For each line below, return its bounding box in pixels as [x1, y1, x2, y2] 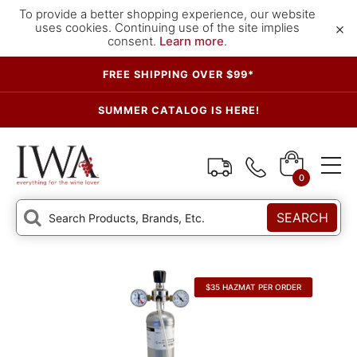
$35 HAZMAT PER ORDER [206, 282, 302, 292]
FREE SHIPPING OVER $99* [103, 69, 254, 80]
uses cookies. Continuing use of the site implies [35, 21, 300, 35]
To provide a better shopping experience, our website [19, 7, 316, 22]
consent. [108, 34, 159, 49]
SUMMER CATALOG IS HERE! [97, 104, 260, 116]
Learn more [159, 34, 224, 49]
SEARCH [276, 209, 328, 226]
